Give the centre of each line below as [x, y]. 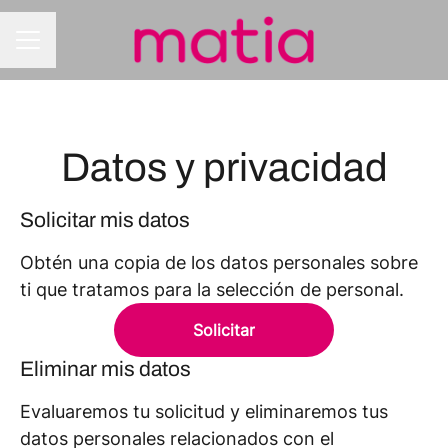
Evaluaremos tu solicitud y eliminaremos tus [204, 411]
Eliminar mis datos [105, 369]
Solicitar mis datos [105, 220]
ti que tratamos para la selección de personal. [212, 289]
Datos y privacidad [224, 167]
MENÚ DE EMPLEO [81, 49]
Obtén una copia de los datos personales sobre [219, 262]
